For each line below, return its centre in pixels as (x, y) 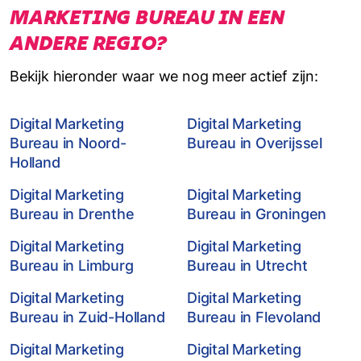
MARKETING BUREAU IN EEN (147, 17)
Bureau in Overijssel (255, 143)
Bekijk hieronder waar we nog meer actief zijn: (164, 76)
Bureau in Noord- (68, 143)
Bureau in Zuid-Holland (87, 317)
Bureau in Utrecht (247, 266)
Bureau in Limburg (72, 266)
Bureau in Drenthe (72, 214)
